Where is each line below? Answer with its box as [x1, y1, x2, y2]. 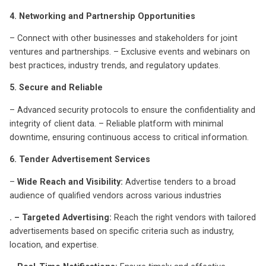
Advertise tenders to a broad [123, 176, 236, 187]
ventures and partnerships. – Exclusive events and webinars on [9, 47, 250, 58]
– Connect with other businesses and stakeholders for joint [9, 33, 237, 44]
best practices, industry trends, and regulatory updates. [9, 61, 220, 71]
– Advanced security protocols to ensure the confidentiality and [9, 104, 255, 115]
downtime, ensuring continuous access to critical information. [9, 132, 249, 142]
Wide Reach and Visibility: [15, 176, 123, 187]
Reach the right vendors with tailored [112, 213, 256, 223]
